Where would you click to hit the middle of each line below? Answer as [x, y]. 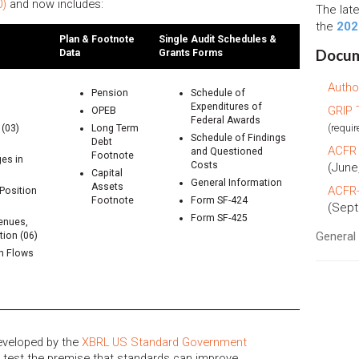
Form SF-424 [219, 200]
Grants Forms [191, 52]
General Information [236, 182]
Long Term [115, 128]
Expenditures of [226, 106]
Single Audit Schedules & [218, 39]
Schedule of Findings [238, 137]
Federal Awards [226, 120]
